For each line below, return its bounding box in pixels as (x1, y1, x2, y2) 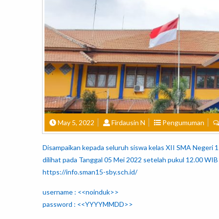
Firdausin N (111, 118, 145, 127)
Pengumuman (162, 118, 204, 127)
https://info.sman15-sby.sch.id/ (43, 168, 137, 176)
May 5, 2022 (58, 118, 94, 127)
